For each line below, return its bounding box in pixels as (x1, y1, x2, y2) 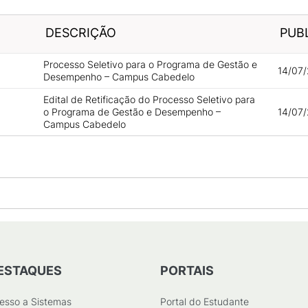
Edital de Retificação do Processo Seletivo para (43, 93, 255, 105)
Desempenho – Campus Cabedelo (43, 71, 195, 82)
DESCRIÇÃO (45, 25, 116, 40)
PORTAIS (160, 263, 214, 278)
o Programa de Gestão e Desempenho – (43, 106, 221, 118)
